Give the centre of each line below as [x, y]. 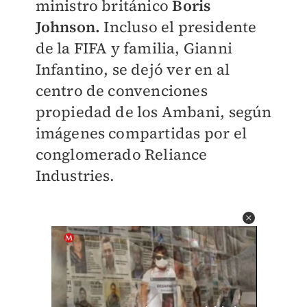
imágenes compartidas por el [141, 133]
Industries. [75, 175]
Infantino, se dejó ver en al [133, 69]
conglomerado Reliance [121, 154]
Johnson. [68, 27]
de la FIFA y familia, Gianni [134, 48]
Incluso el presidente [179, 27]
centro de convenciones [121, 90]
